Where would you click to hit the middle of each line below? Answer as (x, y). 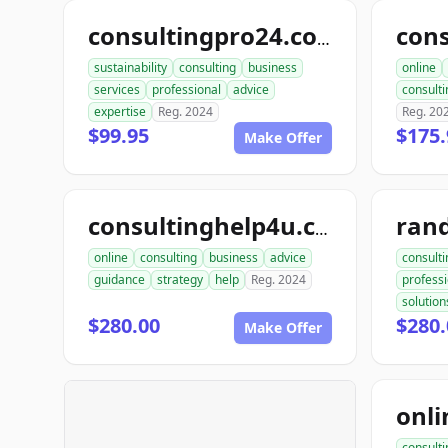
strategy (180, 279)
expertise (120, 111)
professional (186, 89)
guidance (119, 279)
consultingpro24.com (323, 39)
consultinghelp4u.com (321, 229)
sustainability (130, 67)
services (117, 89)
